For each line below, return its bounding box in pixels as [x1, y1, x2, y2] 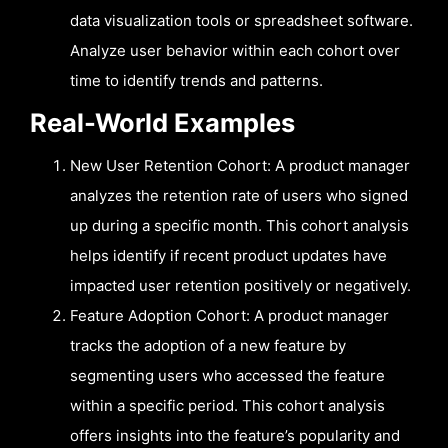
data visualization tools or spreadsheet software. [70, 10, 413, 30]
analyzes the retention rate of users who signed [70, 186, 408, 206]
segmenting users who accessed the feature [70, 366, 385, 386]
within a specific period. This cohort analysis [70, 396, 385, 416]
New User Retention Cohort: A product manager [70, 156, 410, 176]
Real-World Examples [30, 106, 295, 138]
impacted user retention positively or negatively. [70, 276, 411, 296]
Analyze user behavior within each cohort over [70, 40, 400, 60]
